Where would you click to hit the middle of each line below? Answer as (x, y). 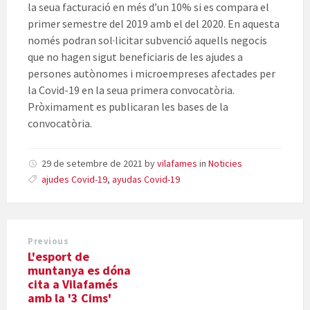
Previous (48, 241)
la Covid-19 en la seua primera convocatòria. (131, 90)
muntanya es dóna (79, 271)
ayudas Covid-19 (146, 180)
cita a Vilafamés (73, 284)
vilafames (177, 164)
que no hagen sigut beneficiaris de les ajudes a (135, 57)
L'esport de (58, 257)
